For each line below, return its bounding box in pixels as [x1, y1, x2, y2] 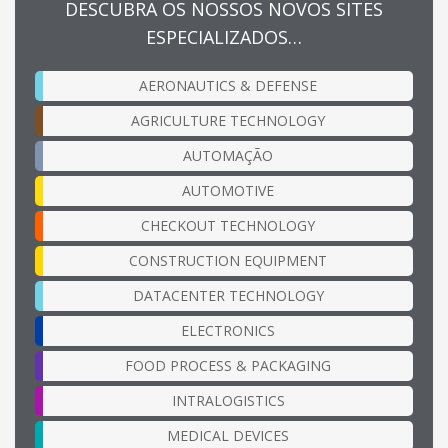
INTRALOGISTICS [171, 391, 285, 411]
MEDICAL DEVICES [167, 426, 289, 446]
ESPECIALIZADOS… [146, 25, 302, 50]
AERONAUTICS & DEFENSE [139, 76, 317, 96]
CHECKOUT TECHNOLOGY [141, 216, 315, 236]
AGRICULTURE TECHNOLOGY [131, 111, 325, 131]
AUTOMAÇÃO [183, 146, 273, 166]
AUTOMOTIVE [182, 181, 274, 201]
